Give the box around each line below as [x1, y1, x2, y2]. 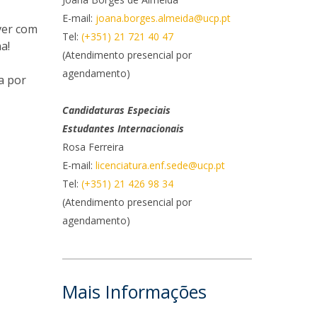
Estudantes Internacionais [62, 122, 185, 135]
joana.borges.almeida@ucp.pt [96, 11, 231, 25]
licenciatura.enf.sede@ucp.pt [96, 158, 226, 172]
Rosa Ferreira [62, 140, 125, 154]
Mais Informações [62, 279, 207, 304]
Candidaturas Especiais [62, 103, 171, 117]
